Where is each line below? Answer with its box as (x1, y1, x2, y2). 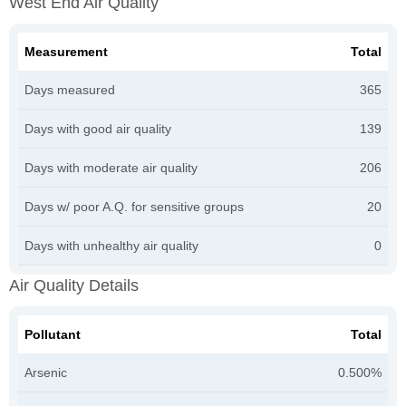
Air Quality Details (9, 275, 139, 295)
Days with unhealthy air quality (24, 237, 198, 253)
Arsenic (24, 364, 67, 380)
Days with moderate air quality (24, 159, 198, 175)
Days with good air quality (24, 121, 171, 136)
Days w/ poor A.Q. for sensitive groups (24, 198, 244, 214)
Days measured (24, 82, 115, 97)
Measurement (24, 43, 108, 59)
